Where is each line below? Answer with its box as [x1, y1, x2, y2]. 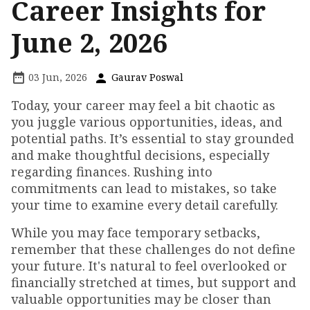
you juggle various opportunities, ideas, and [11, 113, 282, 131]
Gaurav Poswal [109, 71, 183, 84]
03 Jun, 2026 [26, 71, 87, 84]
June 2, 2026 [11, 24, 167, 61]
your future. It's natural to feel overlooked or [11, 257, 287, 275]
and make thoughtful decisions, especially [11, 147, 269, 164]
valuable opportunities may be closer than [11, 291, 271, 308]
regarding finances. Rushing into [11, 163, 212, 181]
